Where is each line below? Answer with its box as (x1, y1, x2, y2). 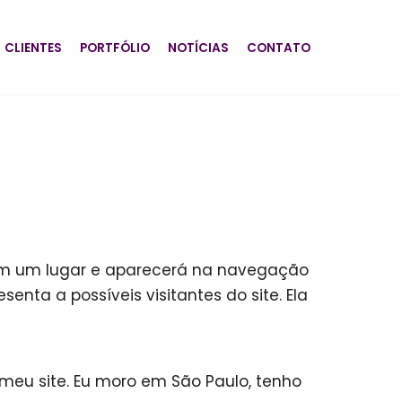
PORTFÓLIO (80, 39, 150, 57)
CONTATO (247, 39, 310, 57)
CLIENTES (4, 39, 62, 57)
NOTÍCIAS (168, 39, 229, 57)
